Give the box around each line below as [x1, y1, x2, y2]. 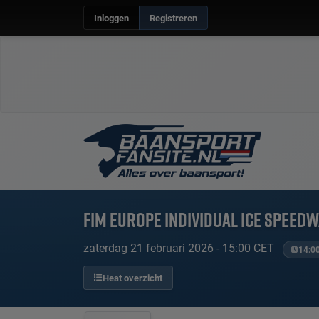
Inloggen [94, 11, 129, 24]
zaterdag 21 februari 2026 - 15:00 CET [83, 240, 277, 256]
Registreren [150, 11, 197, 24]
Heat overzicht [103, 271, 162, 284]
